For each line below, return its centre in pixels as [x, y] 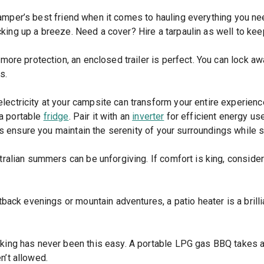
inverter [148, 117]
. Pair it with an [100, 117]
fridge [56, 117]
